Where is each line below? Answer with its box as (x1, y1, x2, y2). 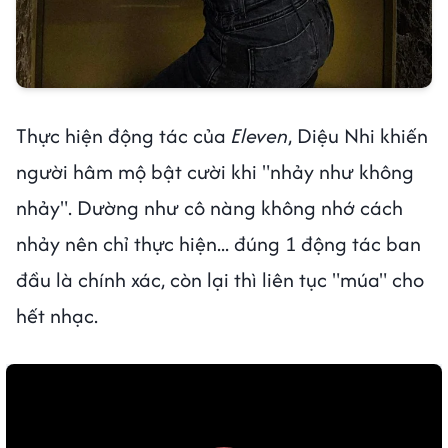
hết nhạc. (16, 300, 98, 330)
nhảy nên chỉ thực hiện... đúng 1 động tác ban (16, 228, 421, 258)
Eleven (231, 120, 288, 150)
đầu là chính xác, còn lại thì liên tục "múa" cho (16, 264, 424, 294)
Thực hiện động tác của (16, 120, 231, 150)
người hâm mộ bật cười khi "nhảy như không (16, 156, 414, 186)
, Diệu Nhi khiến (288, 120, 428, 150)
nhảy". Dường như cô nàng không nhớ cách (16, 192, 403, 222)
